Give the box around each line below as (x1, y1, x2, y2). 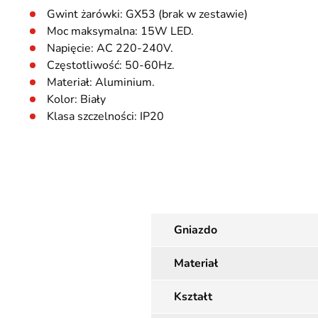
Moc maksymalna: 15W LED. (47, 23, 194, 39)
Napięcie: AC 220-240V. (47, 40, 173, 56)
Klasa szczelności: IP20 (47, 109, 164, 124)
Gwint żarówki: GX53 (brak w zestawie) (47, 6, 248, 22)
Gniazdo (174, 222, 217, 238)
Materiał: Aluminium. (47, 75, 155, 90)
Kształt (174, 289, 212, 305)
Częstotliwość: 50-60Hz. (47, 57, 175, 73)
